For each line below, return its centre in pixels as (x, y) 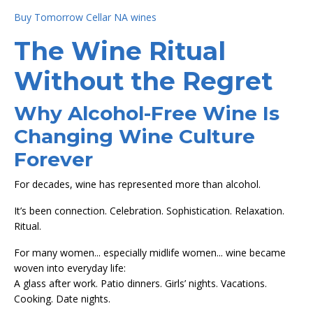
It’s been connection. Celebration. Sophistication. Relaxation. (149, 210)
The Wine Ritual (120, 51)
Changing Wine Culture (134, 136)
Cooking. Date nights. (62, 298)
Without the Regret (143, 81)
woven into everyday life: (70, 268)
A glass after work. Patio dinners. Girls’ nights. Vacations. (140, 283)
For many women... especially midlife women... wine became (150, 252)
